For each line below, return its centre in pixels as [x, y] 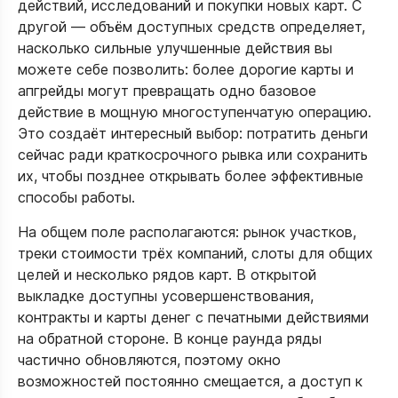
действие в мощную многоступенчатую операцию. [195, 112]
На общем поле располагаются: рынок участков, [187, 232]
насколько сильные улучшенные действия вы [175, 48]
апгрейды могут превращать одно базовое [167, 91]
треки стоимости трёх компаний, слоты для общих [195, 253]
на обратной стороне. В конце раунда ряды [170, 338]
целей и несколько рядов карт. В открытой [167, 275]
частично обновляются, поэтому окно [149, 360]
